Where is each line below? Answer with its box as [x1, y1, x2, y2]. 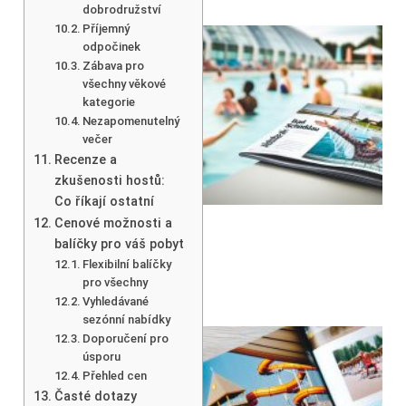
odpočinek [82, 39, 141, 53]
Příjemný [82, 21, 130, 35]
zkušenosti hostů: [53, 172, 165, 188]
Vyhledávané [82, 294, 150, 308]
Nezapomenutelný [82, 113, 180, 128]
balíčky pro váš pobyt [53, 236, 184, 252]
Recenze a [53, 151, 117, 168]
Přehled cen [82, 368, 148, 382]
